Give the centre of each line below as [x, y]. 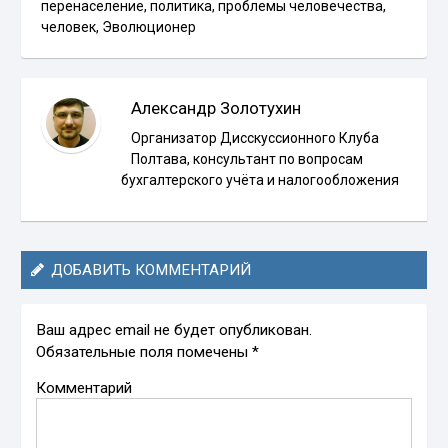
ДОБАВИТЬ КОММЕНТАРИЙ [151, 269]
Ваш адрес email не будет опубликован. [174, 329]
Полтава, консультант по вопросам [247, 158]
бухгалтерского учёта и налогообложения [260, 179]
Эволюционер [149, 26]
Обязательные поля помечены [144, 351]
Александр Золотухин [216, 107]
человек [69, 26]
